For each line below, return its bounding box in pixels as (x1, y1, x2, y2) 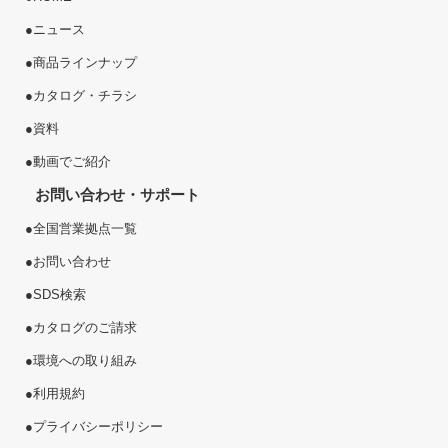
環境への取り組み (33, 352, 137, 368)
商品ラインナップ (33, 54, 137, 70)
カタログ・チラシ (33, 87, 137, 103)
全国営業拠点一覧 (33, 220, 137, 236)
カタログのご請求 (33, 319, 137, 335)
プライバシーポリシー (33, 418, 163, 434)
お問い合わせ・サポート (35, 186, 200, 203)
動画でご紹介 (33, 153, 111, 169)
